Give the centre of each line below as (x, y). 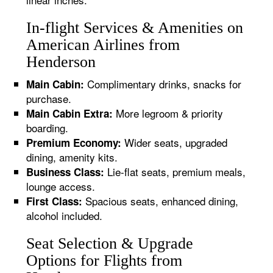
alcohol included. (65, 215)
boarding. (48, 128)
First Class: (55, 201)
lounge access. (61, 186)
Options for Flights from (105, 261)
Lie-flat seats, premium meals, (175, 172)
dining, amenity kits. (72, 157)
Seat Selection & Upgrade (110, 243)
